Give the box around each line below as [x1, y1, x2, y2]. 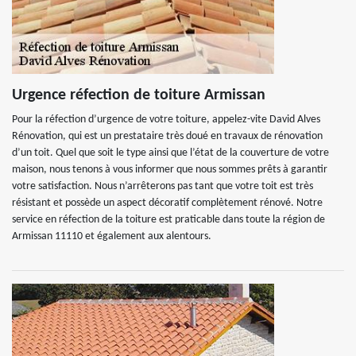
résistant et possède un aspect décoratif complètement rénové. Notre [12, 197, 323, 209]
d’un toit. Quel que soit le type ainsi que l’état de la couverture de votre [12, 147, 329, 159]
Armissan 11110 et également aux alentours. [12, 230, 211, 242]
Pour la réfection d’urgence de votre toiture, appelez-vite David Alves [12, 114, 320, 126]
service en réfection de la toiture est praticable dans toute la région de [12, 214, 325, 226]
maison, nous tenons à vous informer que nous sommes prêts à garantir [12, 164, 327, 176]
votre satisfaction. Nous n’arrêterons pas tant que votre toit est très [12, 180, 313, 192]
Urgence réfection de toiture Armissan [12, 87, 265, 103]
